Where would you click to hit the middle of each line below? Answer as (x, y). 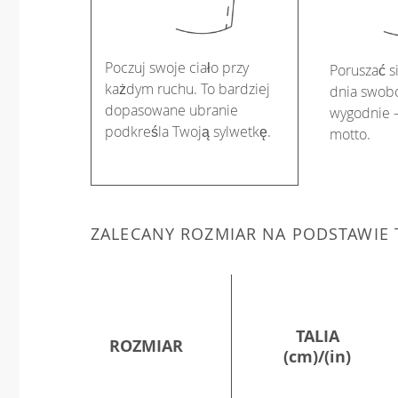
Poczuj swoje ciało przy (177, 68)
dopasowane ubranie (171, 111)
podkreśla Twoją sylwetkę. (188, 132)
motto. (350, 135)
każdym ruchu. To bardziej (187, 89)
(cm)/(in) (317, 356)
